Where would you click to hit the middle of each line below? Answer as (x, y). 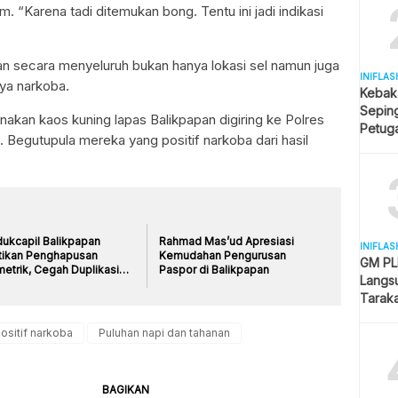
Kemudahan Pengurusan (223, 255)
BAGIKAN (126, 389)
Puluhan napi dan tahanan (164, 332)
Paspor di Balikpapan (215, 269)
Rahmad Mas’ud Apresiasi (227, 241)
